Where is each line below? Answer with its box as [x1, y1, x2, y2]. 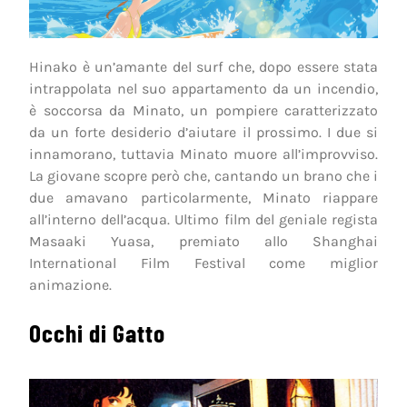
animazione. [29, 275, 112, 293]
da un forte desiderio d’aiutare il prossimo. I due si [29, 123, 378, 141]
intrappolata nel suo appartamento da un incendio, [29, 79, 378, 97]
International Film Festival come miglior [29, 253, 378, 272]
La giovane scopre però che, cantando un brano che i [29, 166, 378, 184]
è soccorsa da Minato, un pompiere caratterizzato [29, 101, 378, 119]
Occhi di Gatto [29, 317, 165, 347]
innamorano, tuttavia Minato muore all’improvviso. [29, 144, 378, 163]
